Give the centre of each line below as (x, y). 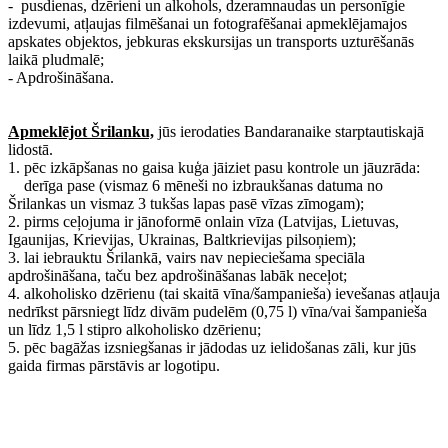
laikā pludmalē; (56, 60)
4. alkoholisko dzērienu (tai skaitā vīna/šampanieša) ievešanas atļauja (224, 294)
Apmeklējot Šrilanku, (81, 132)
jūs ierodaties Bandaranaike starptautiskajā (289, 132)
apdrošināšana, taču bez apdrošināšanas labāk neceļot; (177, 276)
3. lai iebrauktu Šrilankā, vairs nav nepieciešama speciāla (186, 258)
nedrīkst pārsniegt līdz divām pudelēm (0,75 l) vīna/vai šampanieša (217, 312)
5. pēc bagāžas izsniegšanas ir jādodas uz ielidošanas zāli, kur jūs (212, 348)
